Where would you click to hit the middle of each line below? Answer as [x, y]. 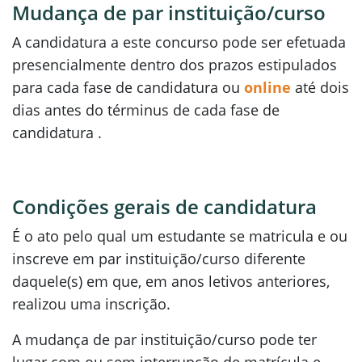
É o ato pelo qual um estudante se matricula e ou [180, 236]
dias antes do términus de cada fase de [146, 110]
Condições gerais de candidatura [164, 206]
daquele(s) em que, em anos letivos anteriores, [171, 281]
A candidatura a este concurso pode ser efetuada [179, 42]
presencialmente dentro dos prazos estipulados [175, 65]
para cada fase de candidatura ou [128, 87]
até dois [320, 87]
